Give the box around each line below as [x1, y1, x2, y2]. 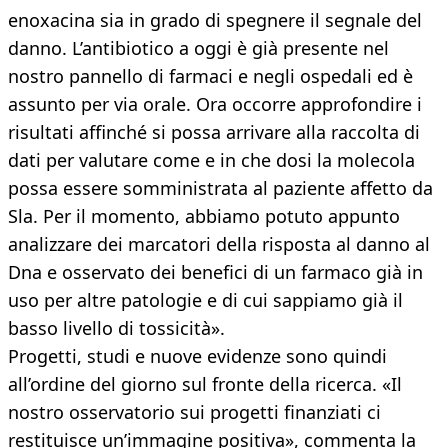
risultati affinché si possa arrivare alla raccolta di [8, 120, 420, 145]
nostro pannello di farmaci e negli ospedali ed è [8, 64, 413, 89]
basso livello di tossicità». [8, 316, 225, 341]
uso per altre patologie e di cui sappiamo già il [8, 288, 403, 313]
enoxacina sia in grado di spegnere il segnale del [8, 8, 422, 33]
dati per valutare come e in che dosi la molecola [8, 148, 415, 173]
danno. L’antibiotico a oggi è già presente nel [8, 36, 389, 61]
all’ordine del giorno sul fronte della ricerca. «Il [8, 372, 402, 397]
